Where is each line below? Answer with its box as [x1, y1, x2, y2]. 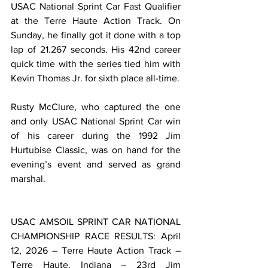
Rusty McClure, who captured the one [11, 101, 181, 112]
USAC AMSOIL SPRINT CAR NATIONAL [11, 216, 181, 227]
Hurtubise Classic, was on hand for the [11, 144, 181, 155]
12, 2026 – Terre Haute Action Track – [11, 245, 181, 255]
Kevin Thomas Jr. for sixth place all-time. [11, 72, 179, 83]
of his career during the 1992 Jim [11, 130, 181, 141]
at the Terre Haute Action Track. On [11, 15, 181, 26]
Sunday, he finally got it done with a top [11, 29, 181, 40]
